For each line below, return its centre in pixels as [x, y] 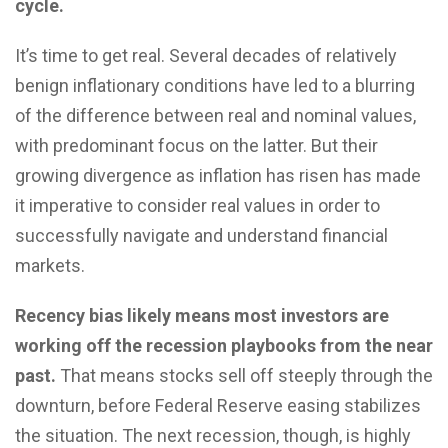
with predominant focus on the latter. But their [196, 146]
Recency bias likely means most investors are [202, 316]
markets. [50, 266]
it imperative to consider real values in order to [197, 206]
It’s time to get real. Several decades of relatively [206, 56]
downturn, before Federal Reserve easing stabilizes [218, 406]
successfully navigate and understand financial [201, 236]
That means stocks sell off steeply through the [246, 376]
